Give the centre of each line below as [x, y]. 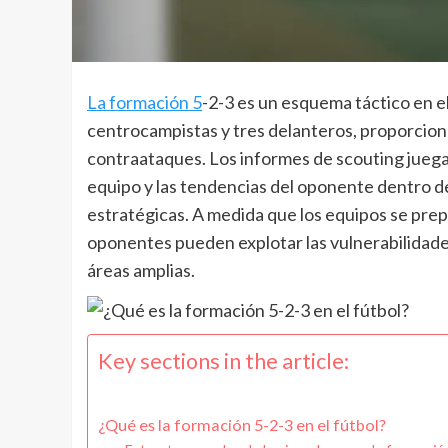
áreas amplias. [141, 269]
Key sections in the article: [223, 361]
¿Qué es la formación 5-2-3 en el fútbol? [242, 425]
